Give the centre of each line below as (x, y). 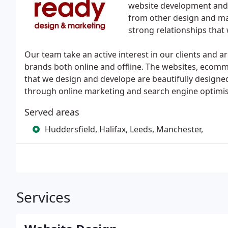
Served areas (52, 112)
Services (43, 197)
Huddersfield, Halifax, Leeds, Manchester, (124, 129)
